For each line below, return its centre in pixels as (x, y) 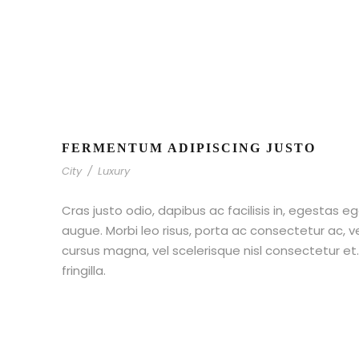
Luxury (114, 171)
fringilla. (84, 271)
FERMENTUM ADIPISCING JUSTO (189, 148)
